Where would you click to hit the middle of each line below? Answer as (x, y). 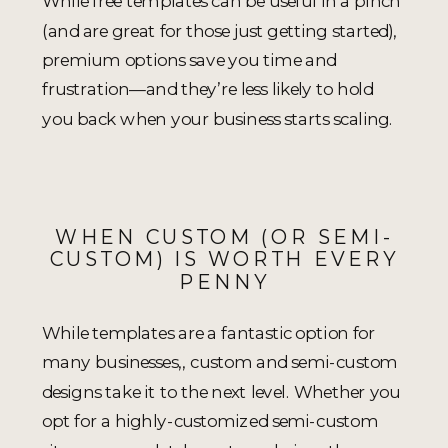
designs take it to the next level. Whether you (221, 391)
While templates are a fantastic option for (209, 332)
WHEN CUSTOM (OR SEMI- (224, 236)
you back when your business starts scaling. (218, 118)
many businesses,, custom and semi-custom (220, 362)
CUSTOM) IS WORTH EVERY (224, 259)
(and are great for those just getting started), (220, 30)
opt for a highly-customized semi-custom (210, 421)
